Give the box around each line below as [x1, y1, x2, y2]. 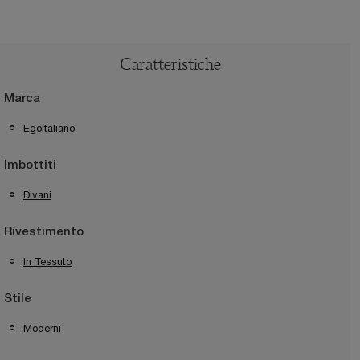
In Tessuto [23, 256, 72, 268]
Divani [23, 189, 51, 202]
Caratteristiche [120, 58, 221, 75]
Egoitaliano [23, 122, 75, 135]
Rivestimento [4, 227, 84, 239]
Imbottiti [4, 160, 56, 172]
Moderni [23, 322, 61, 335]
